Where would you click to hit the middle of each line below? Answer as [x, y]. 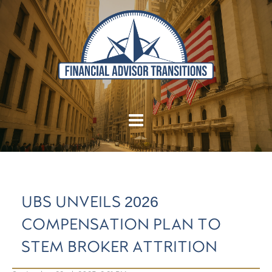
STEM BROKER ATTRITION [119, 247]
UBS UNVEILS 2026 [90, 202]
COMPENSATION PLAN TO [121, 225]
